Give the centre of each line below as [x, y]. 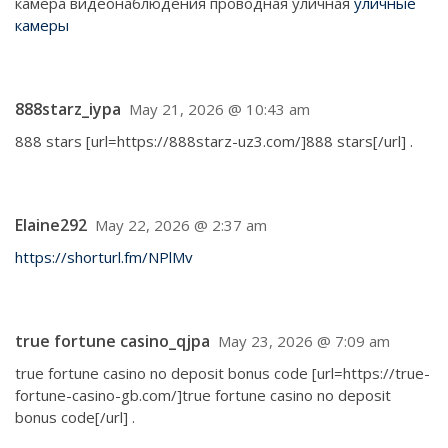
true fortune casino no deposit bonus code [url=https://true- [222, 373]
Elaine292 [51, 225]
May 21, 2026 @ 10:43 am [219, 109]
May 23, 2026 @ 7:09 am [304, 341]
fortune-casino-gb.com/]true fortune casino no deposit [203, 395]
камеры [42, 25]
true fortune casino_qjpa [112, 341]
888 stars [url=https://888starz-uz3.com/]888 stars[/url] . [214, 141]
